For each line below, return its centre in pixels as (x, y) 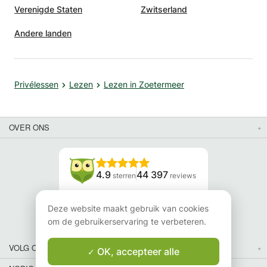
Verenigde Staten (48, 9)
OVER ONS (29, 127)
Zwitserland (164, 9)
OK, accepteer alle (137, 251)
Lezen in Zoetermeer (144, 84)
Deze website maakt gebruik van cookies (128, 208)
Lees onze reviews (133, 206)
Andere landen (43, 33)
